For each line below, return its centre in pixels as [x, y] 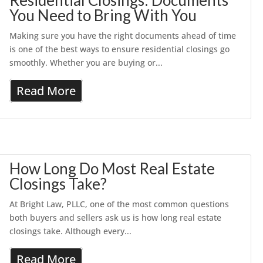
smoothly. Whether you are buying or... [86, 63]
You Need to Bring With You [103, 15]
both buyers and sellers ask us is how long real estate [116, 218]
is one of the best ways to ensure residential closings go [120, 49]
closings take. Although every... [71, 231]
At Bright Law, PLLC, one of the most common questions [119, 204]
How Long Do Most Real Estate [112, 168]
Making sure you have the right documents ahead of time [123, 36]
